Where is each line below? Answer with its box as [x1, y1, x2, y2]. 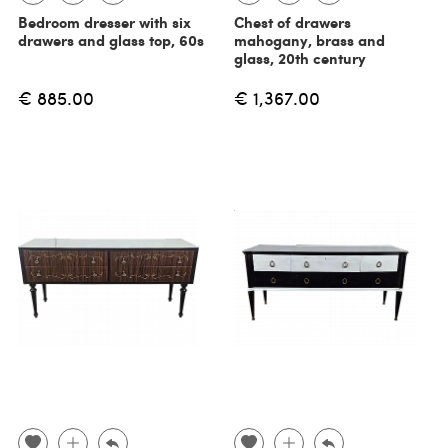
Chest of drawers [234, 10, 351, 33]
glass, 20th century [234, 46, 366, 69]
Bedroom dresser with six [17, 10, 191, 33]
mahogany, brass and [234, 28, 385, 51]
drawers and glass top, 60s [17, 28, 204, 51]
